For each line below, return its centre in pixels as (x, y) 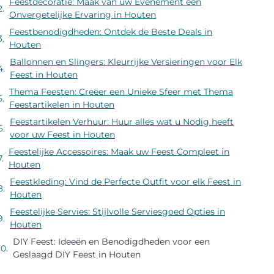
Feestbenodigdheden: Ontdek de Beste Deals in (111, 32)
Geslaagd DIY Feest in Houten (77, 255)
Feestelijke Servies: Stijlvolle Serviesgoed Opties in (117, 212)
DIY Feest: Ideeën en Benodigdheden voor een (111, 242)
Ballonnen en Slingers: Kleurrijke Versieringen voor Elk (126, 62)
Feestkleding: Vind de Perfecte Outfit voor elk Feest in (125, 182)
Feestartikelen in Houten (62, 105)
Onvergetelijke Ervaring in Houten (83, 15)
